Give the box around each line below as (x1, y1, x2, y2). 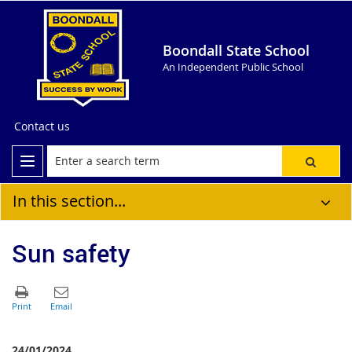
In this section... (13, 190, 126, 211)
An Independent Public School (163, 60, 303, 74)
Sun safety (12, 236, 130, 269)
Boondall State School (163, 41, 310, 60)
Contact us (14, 119, 70, 134)
